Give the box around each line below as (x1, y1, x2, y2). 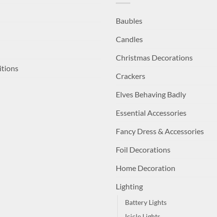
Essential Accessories (116, 108, 186, 118)
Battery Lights (125, 198, 167, 207)
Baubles (116, 16, 142, 26)
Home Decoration (116, 163, 175, 173)
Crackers (116, 71, 145, 81)
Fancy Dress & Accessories (116, 126, 204, 136)
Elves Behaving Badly (116, 90, 186, 99)
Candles (116, 34, 143, 44)
